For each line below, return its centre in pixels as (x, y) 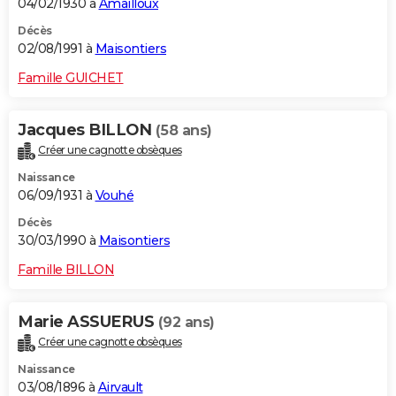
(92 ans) (186, 323)
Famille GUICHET (71, 78)
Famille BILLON (66, 270)
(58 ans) (183, 131)
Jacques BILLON (87, 130)
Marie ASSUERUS (88, 322)
